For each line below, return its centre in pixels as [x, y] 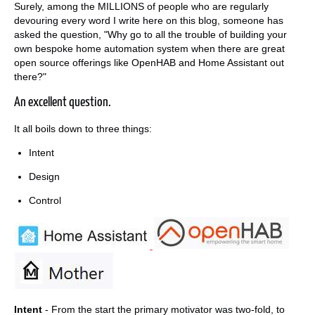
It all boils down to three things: [83, 129]
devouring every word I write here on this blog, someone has [149, 21]
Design [44, 177]
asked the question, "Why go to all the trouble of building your [150, 35]
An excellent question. [63, 103]
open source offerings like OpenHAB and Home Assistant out [149, 63]
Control [45, 201]
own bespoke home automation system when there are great [149, 49]
